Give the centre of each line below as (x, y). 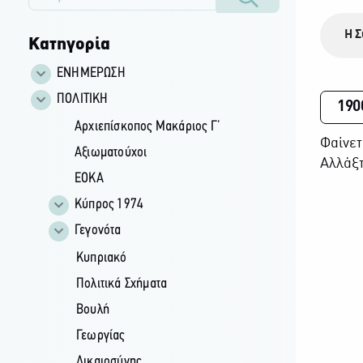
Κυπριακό (101, 258)
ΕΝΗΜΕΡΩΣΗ (91, 73)
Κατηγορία (69, 45)
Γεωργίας (100, 335)
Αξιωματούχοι (111, 152)
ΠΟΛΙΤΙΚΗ (82, 99)
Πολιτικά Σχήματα (122, 284)
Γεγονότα (98, 230)
